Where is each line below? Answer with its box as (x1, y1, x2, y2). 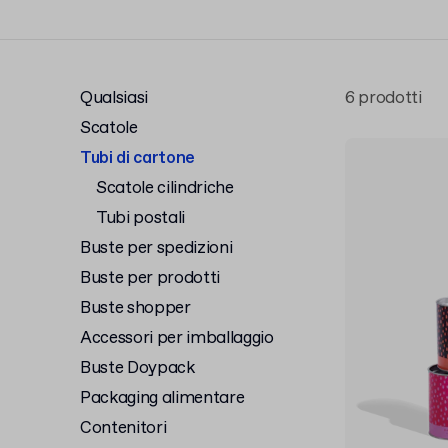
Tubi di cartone (80, 147, 195, 170)
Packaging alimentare (80, 387, 245, 410)
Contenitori (80, 417, 167, 440)
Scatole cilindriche (96, 177, 234, 200)
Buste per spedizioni (80, 237, 233, 260)
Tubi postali (96, 207, 185, 230)
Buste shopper (80, 297, 191, 320)
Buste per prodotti (80, 267, 220, 290)
